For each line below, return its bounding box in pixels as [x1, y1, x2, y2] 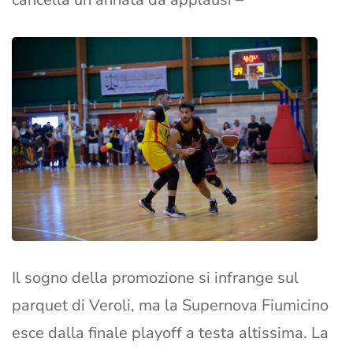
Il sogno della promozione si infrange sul [12, 267, 299, 289]
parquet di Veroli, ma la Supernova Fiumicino [12, 295, 329, 317]
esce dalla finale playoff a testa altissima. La [12, 322, 329, 344]
